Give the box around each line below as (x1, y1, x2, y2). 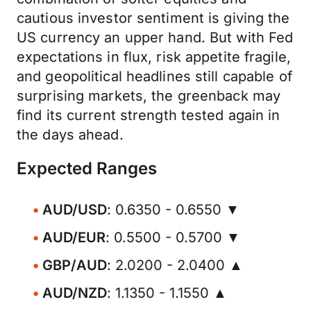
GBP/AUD (42, 257, 107, 274)
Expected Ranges (17, 158, 157, 178)
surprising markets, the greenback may (17, 87, 281, 104)
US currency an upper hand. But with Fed (17, 29, 294, 46)
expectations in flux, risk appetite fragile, (17, 49, 291, 65)
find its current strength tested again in (17, 107, 280, 124)
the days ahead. (17, 126, 124, 143)
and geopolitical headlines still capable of (17, 68, 292, 85)
